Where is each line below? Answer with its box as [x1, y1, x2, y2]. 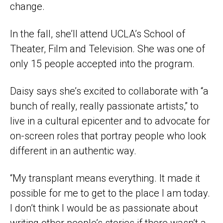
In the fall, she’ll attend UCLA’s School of [10, 27, 185, 40]
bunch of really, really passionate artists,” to [10, 100, 199, 112]
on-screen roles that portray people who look [10, 129, 206, 142]
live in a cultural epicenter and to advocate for [10, 114, 210, 127]
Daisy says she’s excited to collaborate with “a [10, 85, 209, 97]
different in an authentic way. [10, 144, 136, 157]
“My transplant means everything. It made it [10, 172, 200, 184]
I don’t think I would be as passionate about [10, 202, 198, 214]
